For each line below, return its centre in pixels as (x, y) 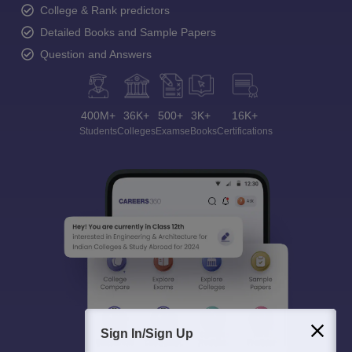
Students (98, 131)
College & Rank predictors (105, 10)
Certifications (245, 131)
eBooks (201, 131)
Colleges (136, 131)
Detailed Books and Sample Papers (128, 32)
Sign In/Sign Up (147, 334)
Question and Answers (96, 54)
